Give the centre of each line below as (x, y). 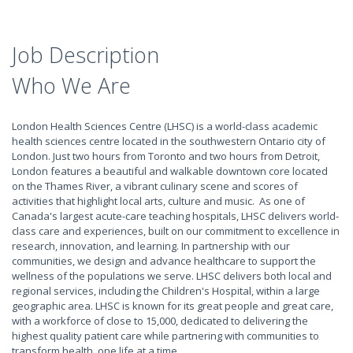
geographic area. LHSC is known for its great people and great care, (173, 306)
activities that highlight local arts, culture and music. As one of (158, 201)
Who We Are (71, 85)
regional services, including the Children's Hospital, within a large (166, 291)
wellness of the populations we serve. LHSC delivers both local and (172, 276)
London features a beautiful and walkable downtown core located (170, 171)
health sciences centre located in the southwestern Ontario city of (169, 141)
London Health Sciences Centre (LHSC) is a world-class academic (165, 126)
